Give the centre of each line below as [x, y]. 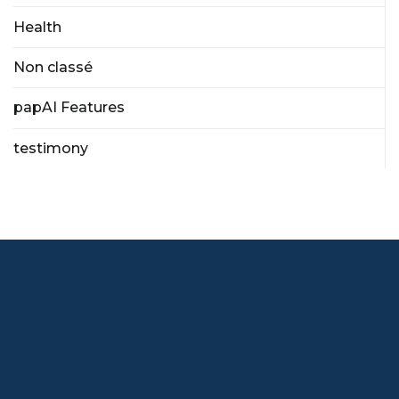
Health [37, 27]
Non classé [53, 67]
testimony [51, 148]
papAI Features [69, 108]
